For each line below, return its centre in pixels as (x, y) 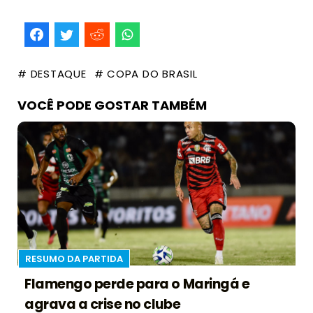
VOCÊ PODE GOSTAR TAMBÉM (112, 105)
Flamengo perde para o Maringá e (137, 284)
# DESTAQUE (52, 74)
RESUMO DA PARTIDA (74, 259)
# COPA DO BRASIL (146, 74)
